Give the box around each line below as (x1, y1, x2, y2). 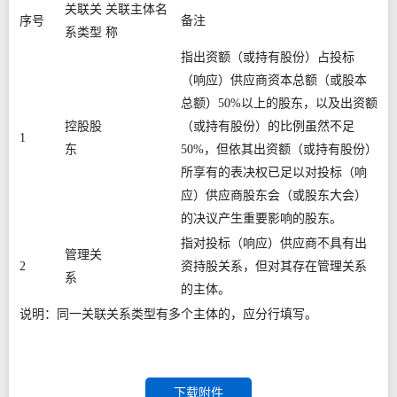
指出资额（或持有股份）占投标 (181, 51, 354, 64)
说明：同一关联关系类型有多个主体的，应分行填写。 (19, 307, 317, 321)
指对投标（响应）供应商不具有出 (181, 237, 367, 250)
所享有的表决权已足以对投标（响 (181, 166, 367, 179)
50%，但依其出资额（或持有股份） (181, 143, 378, 156)
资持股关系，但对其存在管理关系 (181, 260, 367, 273)
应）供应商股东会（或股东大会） (181, 189, 367, 202)
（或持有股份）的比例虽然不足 (181, 120, 354, 133)
